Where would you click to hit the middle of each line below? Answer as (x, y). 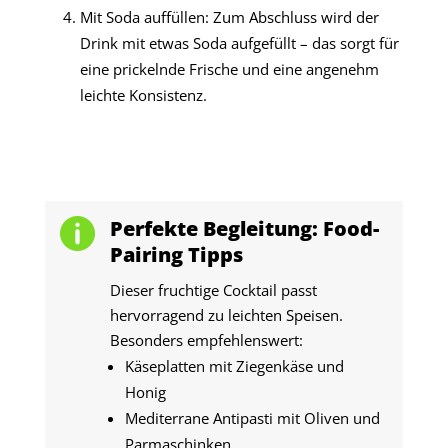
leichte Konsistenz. (143, 95)
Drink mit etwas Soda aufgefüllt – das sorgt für (239, 43)
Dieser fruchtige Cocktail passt (213, 290)
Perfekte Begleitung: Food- (244, 229)
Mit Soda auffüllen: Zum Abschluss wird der (229, 17)
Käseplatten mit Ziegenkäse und (234, 366)
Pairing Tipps (176, 255)
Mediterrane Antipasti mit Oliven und (252, 418)
